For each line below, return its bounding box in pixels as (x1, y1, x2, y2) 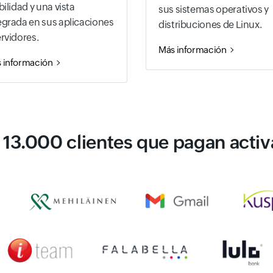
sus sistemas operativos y (158, 3, 269, 15)
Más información (158, 44, 227, 55)
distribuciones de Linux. (158, 18, 262, 30)
